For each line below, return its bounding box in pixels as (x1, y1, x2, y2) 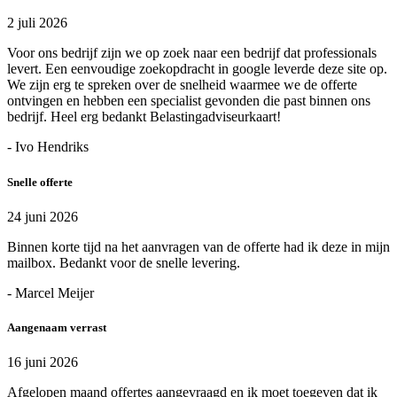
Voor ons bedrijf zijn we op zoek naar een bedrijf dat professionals (7, 45, 377, 61)
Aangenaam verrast (7, 320, 106, 334)
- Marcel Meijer (7, 284, 94, 300)
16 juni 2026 (7, 354, 78, 370)
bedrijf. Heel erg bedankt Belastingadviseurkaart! (7, 109, 281, 125)
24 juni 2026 (7, 208, 78, 224)
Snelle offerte (7, 175, 73, 189)
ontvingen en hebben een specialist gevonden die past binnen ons (7, 93, 370, 109)
